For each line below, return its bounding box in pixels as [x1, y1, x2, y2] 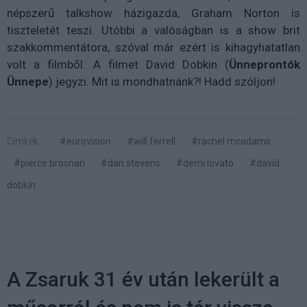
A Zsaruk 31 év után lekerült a [7, 267, 280, 291]
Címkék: [7, 135, 40, 147]
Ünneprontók [229, 57, 300, 71]
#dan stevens [101, 157, 160, 169]
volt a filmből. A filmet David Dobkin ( [7, 57, 229, 71]
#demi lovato [176, 157, 234, 169]
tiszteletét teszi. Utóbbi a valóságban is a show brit [7, 23, 300, 37]
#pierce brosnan [14, 157, 85, 169]
